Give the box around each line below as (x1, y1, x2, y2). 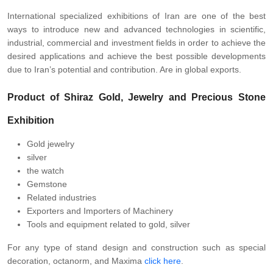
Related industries (27, 193, 96, 202)
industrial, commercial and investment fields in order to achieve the (7, 38, 266, 48)
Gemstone (27, 179, 67, 189)
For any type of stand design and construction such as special (7, 243, 266, 252)
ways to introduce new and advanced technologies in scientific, (7, 24, 266, 34)
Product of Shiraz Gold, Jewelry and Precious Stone (7, 92, 266, 102)
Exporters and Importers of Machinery (27, 206, 173, 216)
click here (144, 256, 181, 266)
